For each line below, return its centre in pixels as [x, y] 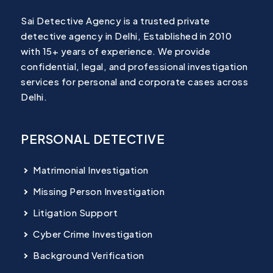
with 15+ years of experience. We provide [116, 51]
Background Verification [89, 255]
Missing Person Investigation [99, 191]
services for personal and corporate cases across [135, 82]
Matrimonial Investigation [91, 169]
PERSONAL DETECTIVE [93, 139]
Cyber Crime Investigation [93, 233]
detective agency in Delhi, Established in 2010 [126, 36]
